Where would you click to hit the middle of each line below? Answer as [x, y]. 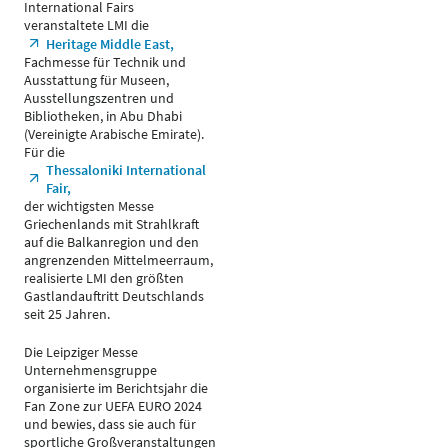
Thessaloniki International [125, 170]
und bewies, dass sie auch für [110, 424]
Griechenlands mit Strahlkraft [111, 224]
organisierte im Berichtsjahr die [116, 388]
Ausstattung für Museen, [96, 80]
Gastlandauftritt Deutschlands [114, 296]
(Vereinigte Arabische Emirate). [114, 134]
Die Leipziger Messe [81, 352]
